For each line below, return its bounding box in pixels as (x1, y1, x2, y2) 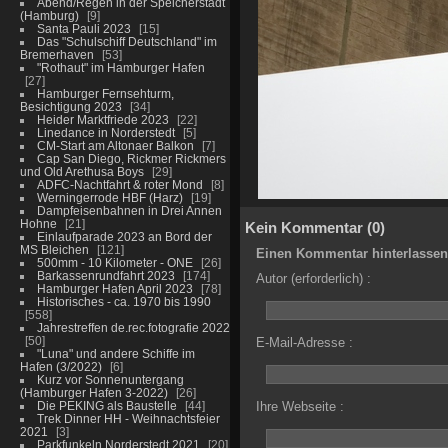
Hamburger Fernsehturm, (36, 86, 174, 100)
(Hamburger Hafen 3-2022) (19, 385, 168, 399)
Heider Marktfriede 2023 (36, 112, 169, 126)
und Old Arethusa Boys (19, 164, 144, 178)
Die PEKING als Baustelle (36, 398, 177, 412)
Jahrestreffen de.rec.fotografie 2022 (36, 320, 230, 334)
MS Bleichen (19, 242, 89, 256)
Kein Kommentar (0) (245, 218, 385, 236)
